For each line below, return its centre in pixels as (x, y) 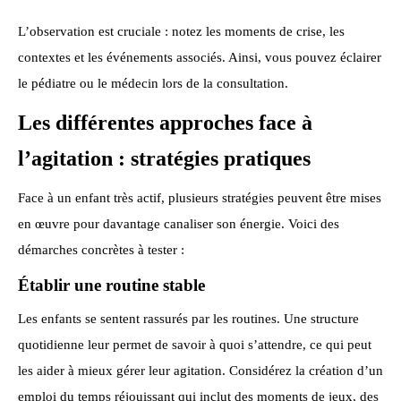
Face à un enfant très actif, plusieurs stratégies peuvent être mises (200, 197)
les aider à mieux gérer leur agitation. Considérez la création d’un (200, 371)
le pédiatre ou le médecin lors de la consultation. (153, 83)
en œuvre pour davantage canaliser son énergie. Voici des (179, 223)
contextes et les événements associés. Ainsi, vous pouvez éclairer (200, 57)
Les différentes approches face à (165, 123)
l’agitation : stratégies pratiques (164, 159)
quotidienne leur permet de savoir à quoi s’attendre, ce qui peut (195, 345)
